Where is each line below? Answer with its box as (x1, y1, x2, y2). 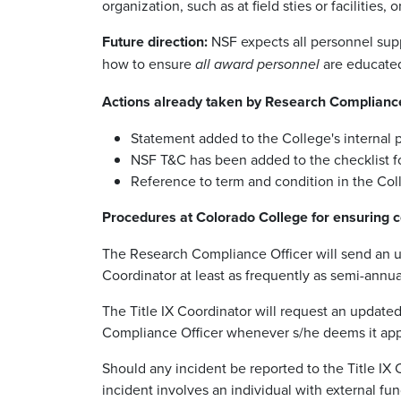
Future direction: (102, 30, 208, 52)
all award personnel (195, 55, 320, 73)
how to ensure (102, 53, 195, 73)
